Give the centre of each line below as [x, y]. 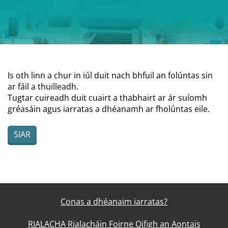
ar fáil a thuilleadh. [43, 87]
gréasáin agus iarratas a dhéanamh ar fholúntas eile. [109, 109]
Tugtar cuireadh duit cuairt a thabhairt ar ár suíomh [107, 98]
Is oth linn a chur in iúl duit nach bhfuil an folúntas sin [110, 75]
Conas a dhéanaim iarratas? [114, 202]
